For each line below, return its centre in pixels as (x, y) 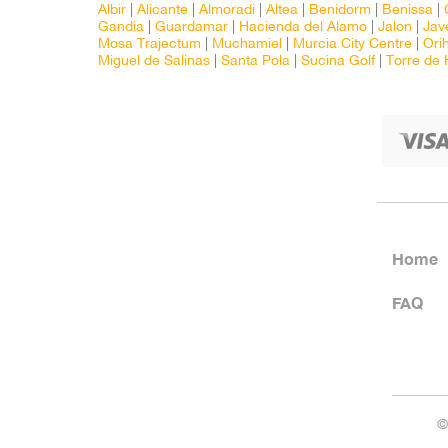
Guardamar (191, 27)
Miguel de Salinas (154, 61)
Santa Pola (255, 61)
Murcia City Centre (352, 44)
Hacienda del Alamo (303, 27)
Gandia (121, 27)
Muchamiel (247, 44)
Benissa (407, 10)
